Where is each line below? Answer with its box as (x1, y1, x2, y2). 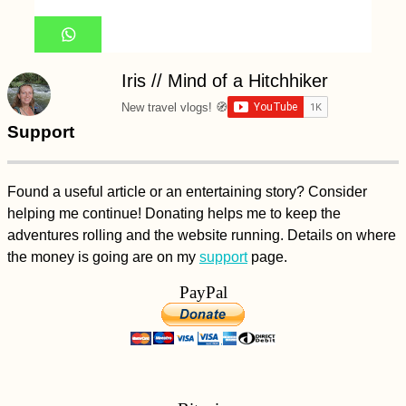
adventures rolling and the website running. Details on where (7, 227, 396, 243)
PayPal (179, 282, 227, 302)
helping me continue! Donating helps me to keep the (7, 205, 341, 221)
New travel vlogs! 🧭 (121, 100, 227, 114)
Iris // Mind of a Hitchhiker (121, 71, 328, 92)
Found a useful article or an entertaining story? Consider (7, 183, 367, 199)
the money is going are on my (7, 248, 199, 265)
